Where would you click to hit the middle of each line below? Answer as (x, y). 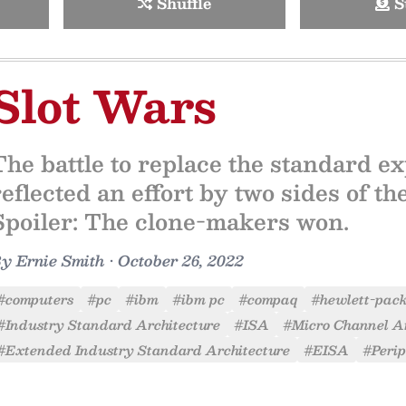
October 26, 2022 (181, 261)
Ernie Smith (61, 261)
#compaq (268, 299)
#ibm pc (199, 299)
